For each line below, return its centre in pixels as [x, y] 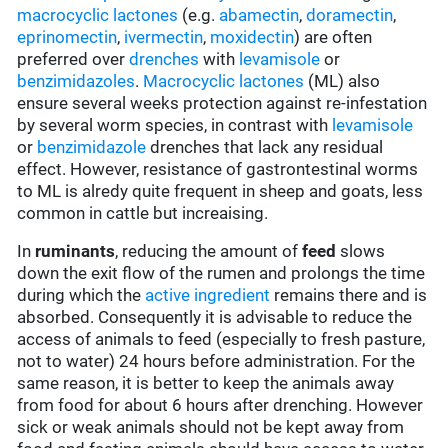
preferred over [73, 59]
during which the [81, 295]
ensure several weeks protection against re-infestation [222, 103]
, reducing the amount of [209, 251]
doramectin [350, 15]
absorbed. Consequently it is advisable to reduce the [215, 317]
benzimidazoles [76, 81]
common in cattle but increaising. [143, 213]
